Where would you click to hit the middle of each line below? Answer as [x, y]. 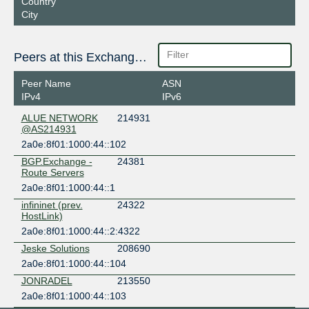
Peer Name [46, 83]
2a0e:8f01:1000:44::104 [73, 263]
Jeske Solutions [55, 248]
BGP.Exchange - [57, 161]
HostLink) [42, 216]
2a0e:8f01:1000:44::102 [73, 144]
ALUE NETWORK [59, 118]
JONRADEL [47, 280]
